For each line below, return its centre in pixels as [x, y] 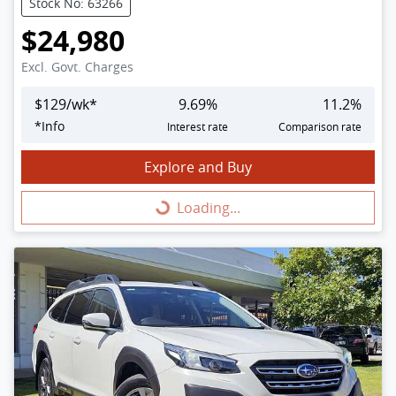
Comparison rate [320, 126]
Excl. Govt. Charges [77, 66]
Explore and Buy [198, 167]
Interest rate [198, 126]
